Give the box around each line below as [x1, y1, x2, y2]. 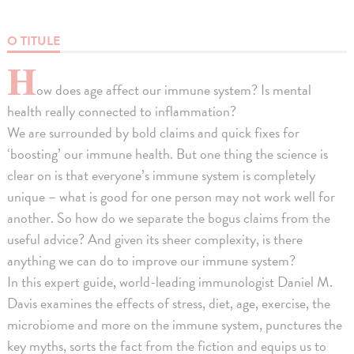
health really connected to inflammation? [7, 100, 237, 122]
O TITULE [7, 31, 61, 51]
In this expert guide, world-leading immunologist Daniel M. [7, 270, 333, 292]
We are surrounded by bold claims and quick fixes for [7, 121, 300, 143]
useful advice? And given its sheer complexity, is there [7, 228, 303, 250]
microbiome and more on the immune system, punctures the [7, 313, 343, 335]
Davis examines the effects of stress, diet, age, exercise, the [7, 292, 331, 314]
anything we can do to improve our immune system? [7, 249, 296, 271]
